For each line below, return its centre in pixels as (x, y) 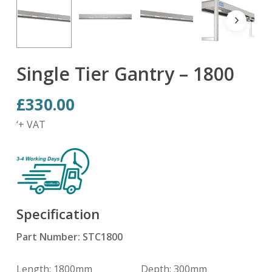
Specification (58, 214)
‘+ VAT (31, 125)
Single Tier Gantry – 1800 (125, 74)
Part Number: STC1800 (69, 237)
